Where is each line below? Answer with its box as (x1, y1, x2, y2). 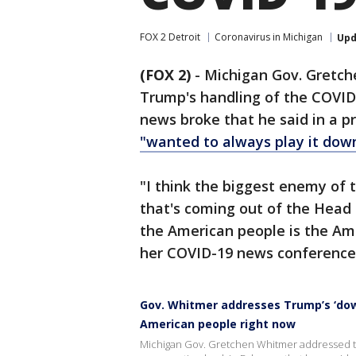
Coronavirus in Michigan (215, 30, 323, 44)
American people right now (140, 316, 296, 331)
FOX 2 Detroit (140, 30, 200, 44)
